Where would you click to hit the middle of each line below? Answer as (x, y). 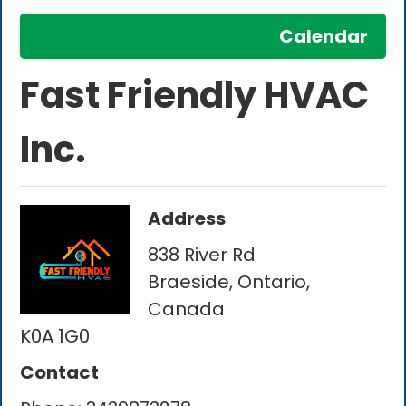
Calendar (323, 37)
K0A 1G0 (55, 337)
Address (187, 219)
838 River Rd (202, 255)
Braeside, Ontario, (229, 282)
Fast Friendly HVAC (195, 96)
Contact (60, 373)
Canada (187, 309)
